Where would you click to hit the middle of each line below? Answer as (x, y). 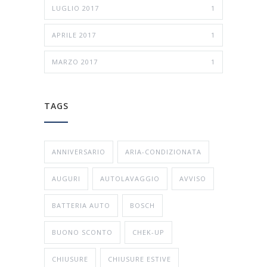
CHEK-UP (148, 232)
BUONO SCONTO (82, 232)
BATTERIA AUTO (81, 206)
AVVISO (193, 179)
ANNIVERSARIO (79, 152)
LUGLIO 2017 (75, 8)
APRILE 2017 (74, 35)
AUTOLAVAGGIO (130, 179)
